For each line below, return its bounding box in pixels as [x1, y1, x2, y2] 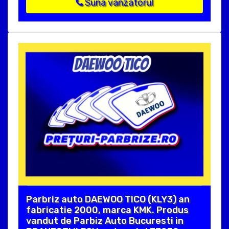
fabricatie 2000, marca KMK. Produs [26, 204, 189, 216]
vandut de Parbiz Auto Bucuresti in [26, 215, 184, 227]
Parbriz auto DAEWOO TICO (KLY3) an [26, 194, 190, 205]
